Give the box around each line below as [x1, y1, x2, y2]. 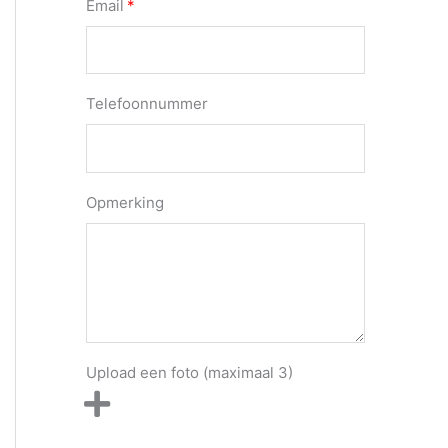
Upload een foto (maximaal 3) [86, 363, 293, 383]
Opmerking [86, 192, 164, 212]
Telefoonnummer [86, 94, 208, 114]
